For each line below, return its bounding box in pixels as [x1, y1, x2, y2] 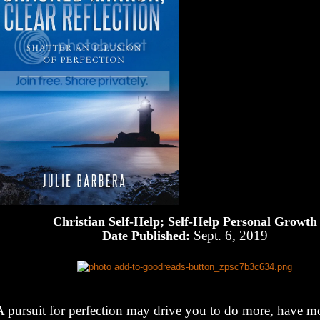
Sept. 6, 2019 [189, 228, 268, 244]
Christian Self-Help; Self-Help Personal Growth [52, 214, 317, 229]
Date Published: [101, 229, 190, 244]
